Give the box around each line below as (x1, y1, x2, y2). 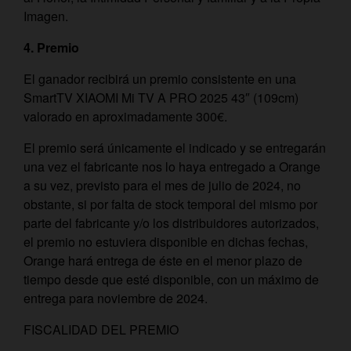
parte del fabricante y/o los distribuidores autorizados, (24, 214, 319, 232)
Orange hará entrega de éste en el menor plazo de (24, 251, 302, 270)
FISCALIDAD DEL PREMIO (24, 320, 179, 338)
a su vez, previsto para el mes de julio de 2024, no (24, 176, 301, 194)
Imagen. (24, 7, 68, 25)
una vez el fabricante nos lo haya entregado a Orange (24, 157, 320, 175)
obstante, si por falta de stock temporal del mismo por (24, 195, 317, 213)
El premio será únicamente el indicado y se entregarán (24, 139, 326, 157)
